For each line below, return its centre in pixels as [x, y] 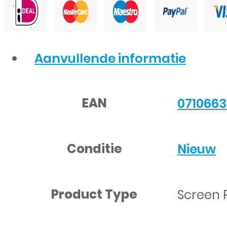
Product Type [94, 195]
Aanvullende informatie [110, 58]
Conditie [94, 149]
